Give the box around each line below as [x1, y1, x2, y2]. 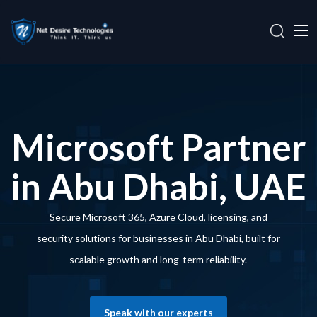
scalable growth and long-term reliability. [69, 253, 248, 265]
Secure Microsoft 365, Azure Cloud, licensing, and [49, 211, 267, 223]
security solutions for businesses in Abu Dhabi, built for [36, 232, 280, 244]
